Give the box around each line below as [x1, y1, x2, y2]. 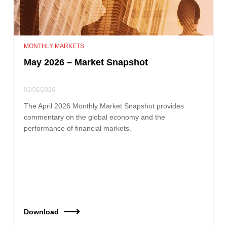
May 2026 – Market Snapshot [24, 57, 148, 67]
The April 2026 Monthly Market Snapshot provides [24, 101, 184, 110]
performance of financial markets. [24, 124, 132, 132]
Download [24, 207, 59, 216]
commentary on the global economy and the [24, 112, 166, 121]
